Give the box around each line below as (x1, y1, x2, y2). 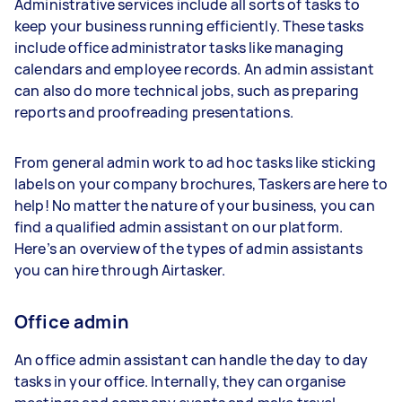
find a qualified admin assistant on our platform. (14, 216, 344, 237)
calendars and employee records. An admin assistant (14, 58, 375, 79)
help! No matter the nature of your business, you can (14, 195, 375, 215)
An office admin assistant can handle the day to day (14, 349, 369, 370)
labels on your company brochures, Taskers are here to (14, 173, 388, 194)
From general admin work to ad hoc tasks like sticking (14, 152, 376, 172)
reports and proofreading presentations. (14, 101, 296, 122)
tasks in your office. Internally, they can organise (14, 371, 346, 391)
